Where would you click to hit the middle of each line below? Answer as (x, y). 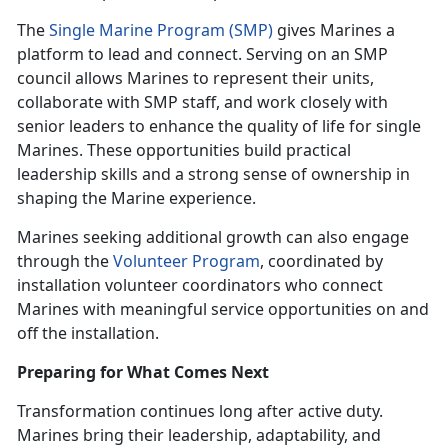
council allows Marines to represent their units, (195, 77)
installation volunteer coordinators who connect (200, 284)
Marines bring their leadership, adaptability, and (199, 434)
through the (65, 260)
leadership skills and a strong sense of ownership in (213, 173)
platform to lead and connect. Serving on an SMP (202, 53)
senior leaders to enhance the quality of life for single (219, 125)
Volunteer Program (186, 260)
